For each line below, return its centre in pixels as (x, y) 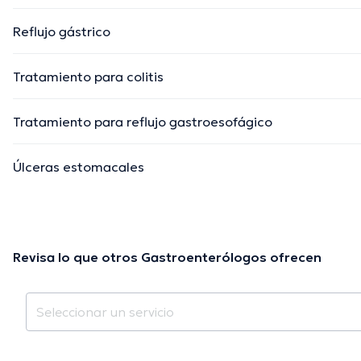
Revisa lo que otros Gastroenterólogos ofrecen (167, 257)
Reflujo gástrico (62, 32)
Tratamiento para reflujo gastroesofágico (143, 122)
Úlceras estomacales (79, 167)
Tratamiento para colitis (88, 77)
